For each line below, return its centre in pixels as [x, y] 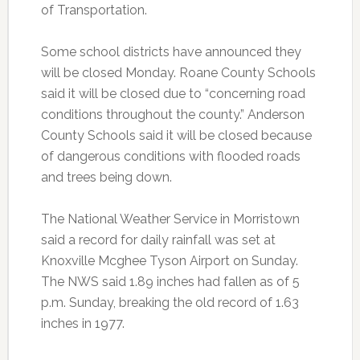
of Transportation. [94, 10]
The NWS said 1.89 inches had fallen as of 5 [170, 282]
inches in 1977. [82, 324]
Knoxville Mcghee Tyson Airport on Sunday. [169, 261]
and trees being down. [106, 178]
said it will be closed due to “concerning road [173, 94]
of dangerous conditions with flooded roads [170, 157]
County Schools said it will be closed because [176, 136]
